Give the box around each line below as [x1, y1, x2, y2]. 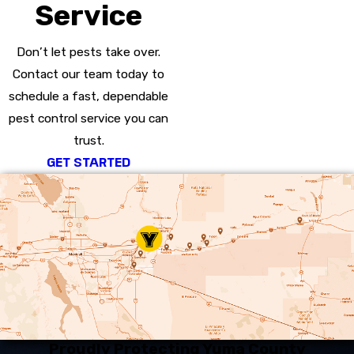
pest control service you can [9, 111, 168, 126]
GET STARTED [47, 153, 130, 171]
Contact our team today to [13, 66, 164, 82]
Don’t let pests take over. [17, 44, 160, 60]
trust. [73, 133, 104, 149]
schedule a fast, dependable [9, 88, 168, 104]
